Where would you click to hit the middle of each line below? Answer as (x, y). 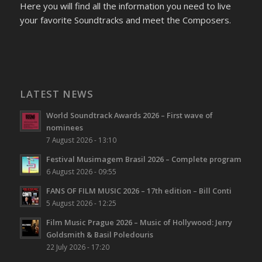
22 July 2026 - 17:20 (77, 247)
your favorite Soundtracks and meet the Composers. (125, 20)
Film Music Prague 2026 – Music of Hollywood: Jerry (139, 223)
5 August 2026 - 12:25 (81, 203)
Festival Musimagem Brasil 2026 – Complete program (144, 159)
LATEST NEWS (56, 94)
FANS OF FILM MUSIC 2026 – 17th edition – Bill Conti (139, 191)
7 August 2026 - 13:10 (81, 140)
